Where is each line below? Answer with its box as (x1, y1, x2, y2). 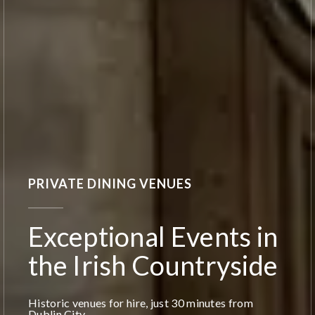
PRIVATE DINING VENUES (28, 175, 192, 191)
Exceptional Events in (28, 219, 278, 252)
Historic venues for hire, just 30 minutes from (28, 295, 253, 309)
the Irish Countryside (28, 248, 278, 281)
